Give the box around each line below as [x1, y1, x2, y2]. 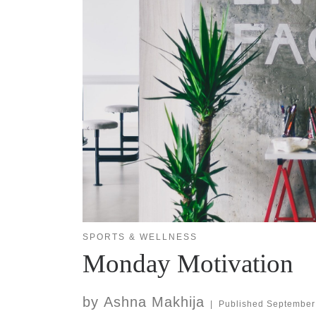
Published [218, 299, 267, 310]
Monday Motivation [83, 249, 293, 279]
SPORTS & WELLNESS [83, 232, 197, 243]
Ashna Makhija [104, 294, 205, 310]
